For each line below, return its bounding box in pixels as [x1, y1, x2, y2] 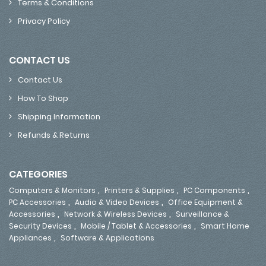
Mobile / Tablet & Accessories [81, 220, 192, 231]
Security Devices [9, 220, 72, 231]
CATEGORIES [9, 167, 68, 181]
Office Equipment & [168, 197, 243, 207]
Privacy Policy [18, 15, 70, 27]
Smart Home [201, 220, 249, 231]
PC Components [183, 185, 245, 195]
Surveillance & [176, 208, 229, 219]
